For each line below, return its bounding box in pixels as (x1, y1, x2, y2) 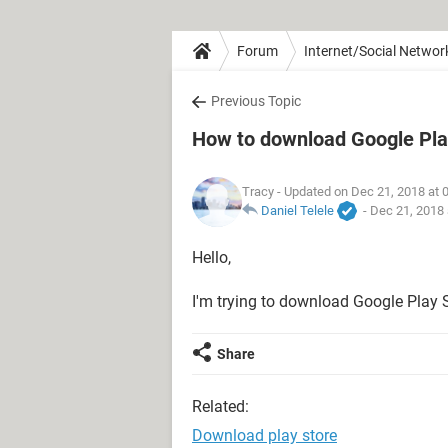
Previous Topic (211, 93, 301, 109)
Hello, (192, 248, 231, 267)
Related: (192, 397, 249, 416)
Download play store (192, 426, 337, 445)
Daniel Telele (261, 202, 334, 218)
